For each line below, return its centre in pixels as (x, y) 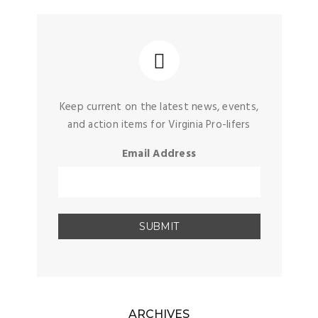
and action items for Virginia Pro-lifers (159, 125)
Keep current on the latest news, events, (159, 107)
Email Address (159, 154)
